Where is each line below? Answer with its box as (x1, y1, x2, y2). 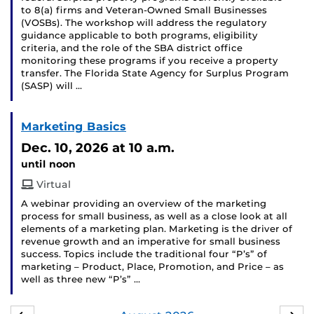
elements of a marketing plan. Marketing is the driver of (21, 224, 292, 235)
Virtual (34, 178, 71, 191)
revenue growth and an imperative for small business (21, 236, 280, 247)
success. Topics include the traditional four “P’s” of (21, 249, 267, 260)
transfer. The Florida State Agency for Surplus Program (21, 68, 289, 79)
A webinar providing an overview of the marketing (21, 198, 266, 210)
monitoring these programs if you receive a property (21, 55, 278, 67)
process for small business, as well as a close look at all (21, 211, 287, 222)
